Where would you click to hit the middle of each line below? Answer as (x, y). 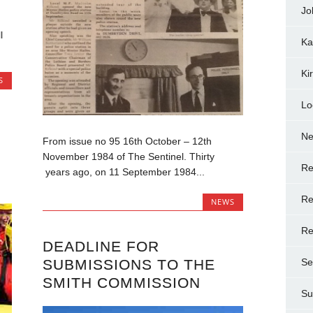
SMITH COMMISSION (121, 282)
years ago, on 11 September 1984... (123, 172)
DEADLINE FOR (101, 246)
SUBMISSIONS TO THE (129, 264)
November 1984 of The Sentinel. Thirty (128, 156)
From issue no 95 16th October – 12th (127, 141)
